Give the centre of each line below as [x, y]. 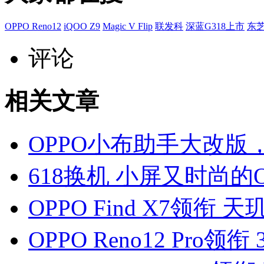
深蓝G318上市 [215, 26]
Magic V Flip [128, 26]
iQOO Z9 [82, 26]
